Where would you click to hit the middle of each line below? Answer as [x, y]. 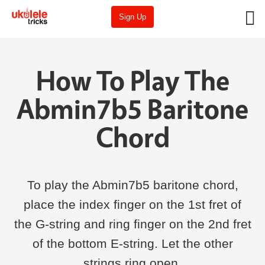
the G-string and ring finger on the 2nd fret [132, 224]
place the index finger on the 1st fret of [132, 204]
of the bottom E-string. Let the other [132, 243]
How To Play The [132, 80]
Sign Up [132, 17]
